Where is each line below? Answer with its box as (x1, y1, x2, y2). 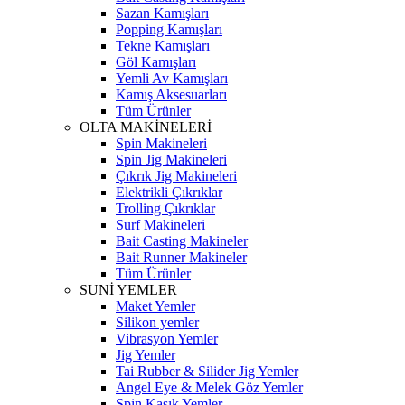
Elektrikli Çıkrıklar (116, 184, 222, 200)
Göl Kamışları (116, 54, 196, 70)
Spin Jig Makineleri (116, 152, 227, 167)
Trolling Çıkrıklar (116, 201, 215, 216)
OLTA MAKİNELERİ (80, 119, 212, 135)
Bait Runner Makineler (116, 250, 247, 265)
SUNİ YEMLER (80, 282, 177, 297)
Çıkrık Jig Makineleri (116, 168, 237, 184)
